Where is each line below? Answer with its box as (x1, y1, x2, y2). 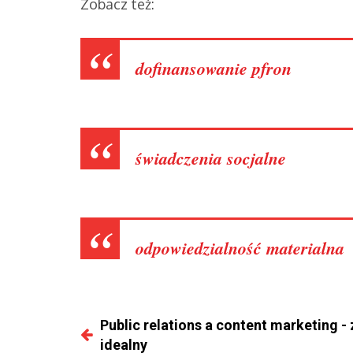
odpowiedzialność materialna (136, 235, 344, 260)
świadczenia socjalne (136, 145, 286, 170)
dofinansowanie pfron (136, 55, 292, 80)
